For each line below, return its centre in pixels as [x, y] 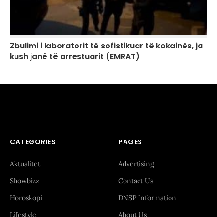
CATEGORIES [33, 142]
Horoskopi [26, 197]
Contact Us [136, 180]
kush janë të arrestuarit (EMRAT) [75, 56]
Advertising [136, 163]
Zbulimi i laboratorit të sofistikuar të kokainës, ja [106, 46]
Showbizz [24, 180]
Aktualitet [25, 163]
